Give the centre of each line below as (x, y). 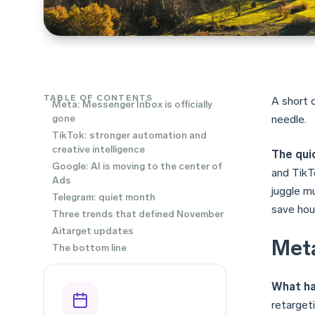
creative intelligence (98, 149)
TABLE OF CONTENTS (98, 97)
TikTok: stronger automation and (129, 135)
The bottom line (89, 247)
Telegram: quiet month (104, 197)
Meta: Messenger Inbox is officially (132, 104)
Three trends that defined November (138, 214)
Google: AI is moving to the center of (137, 166)
